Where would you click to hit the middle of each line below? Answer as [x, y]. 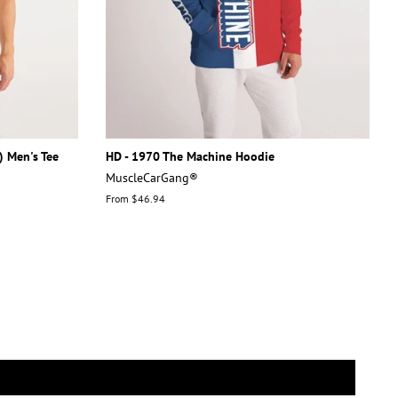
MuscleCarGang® [151, 177]
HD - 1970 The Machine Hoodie [190, 155]
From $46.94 [135, 198]
